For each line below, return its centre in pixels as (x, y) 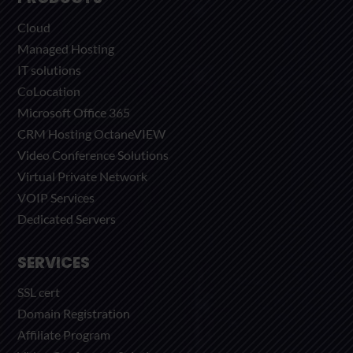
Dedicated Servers (67, 218)
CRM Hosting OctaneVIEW (92, 133)
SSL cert (39, 292)
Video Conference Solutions (93, 154)
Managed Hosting (66, 48)
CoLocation (49, 91)
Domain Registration (74, 314)
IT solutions (50, 69)
